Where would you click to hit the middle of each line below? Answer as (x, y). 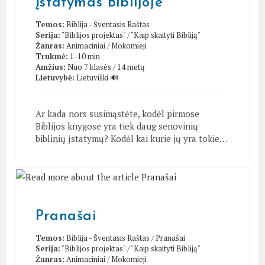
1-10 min (85, 56)
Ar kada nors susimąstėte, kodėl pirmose (117, 114)
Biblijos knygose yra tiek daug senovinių (117, 126)
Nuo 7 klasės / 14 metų (106, 67)
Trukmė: (51, 56)
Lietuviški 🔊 (97, 78)
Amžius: (50, 67)
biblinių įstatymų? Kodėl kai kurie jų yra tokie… (131, 139)
